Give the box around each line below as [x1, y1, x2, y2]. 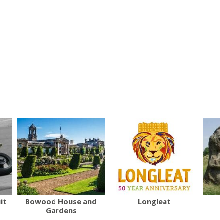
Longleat [137, 196, 171, 206]
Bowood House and [25, 196, 97, 206]
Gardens [45, 205, 77, 215]
